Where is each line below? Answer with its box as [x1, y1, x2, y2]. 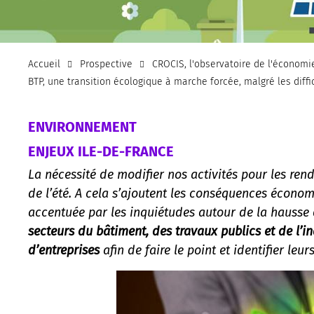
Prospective [79, 58, 132, 71]
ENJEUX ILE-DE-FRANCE [28, 142, 174, 160]
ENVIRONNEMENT [28, 118, 137, 135]
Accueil [28, 58, 60, 71]
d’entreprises [28, 242, 100, 258]
